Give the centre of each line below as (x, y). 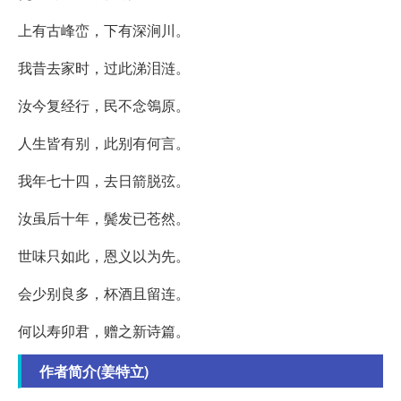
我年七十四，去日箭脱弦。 (104, 181)
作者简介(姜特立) (94, 371)
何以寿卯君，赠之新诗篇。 (104, 331)
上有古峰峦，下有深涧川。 (104, 30)
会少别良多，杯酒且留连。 (104, 294)
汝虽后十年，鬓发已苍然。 (104, 218)
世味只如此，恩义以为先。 (104, 256)
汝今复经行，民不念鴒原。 (104, 106)
